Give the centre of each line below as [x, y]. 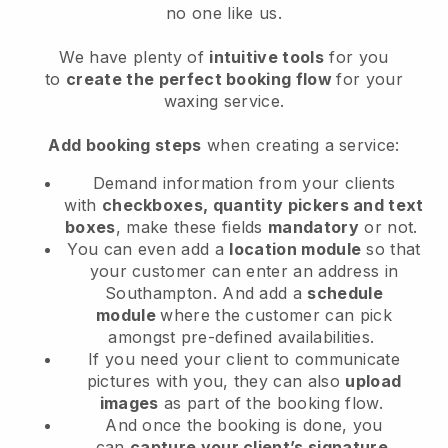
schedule [345, 293]
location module [295, 249]
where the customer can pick [276, 315]
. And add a [260, 293]
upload [373, 381]
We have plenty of [134, 57]
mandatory [313, 227]
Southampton [159, 293]
